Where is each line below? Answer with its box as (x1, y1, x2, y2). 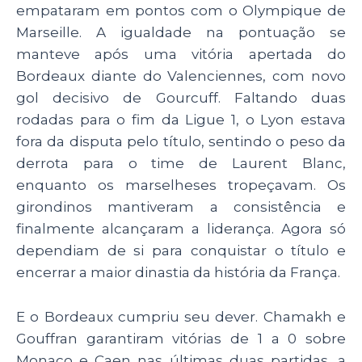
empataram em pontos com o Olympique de (16, 2, 346, 19)
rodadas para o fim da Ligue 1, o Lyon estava (16, 112, 346, 128)
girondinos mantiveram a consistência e (16, 199, 346, 216)
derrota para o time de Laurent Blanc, (16, 155, 346, 172)
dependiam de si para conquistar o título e (16, 242, 346, 259)
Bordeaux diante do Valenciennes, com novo (16, 68, 346, 85)
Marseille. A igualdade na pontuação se (16, 24, 346, 41)
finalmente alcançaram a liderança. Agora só (16, 221, 346, 238)
